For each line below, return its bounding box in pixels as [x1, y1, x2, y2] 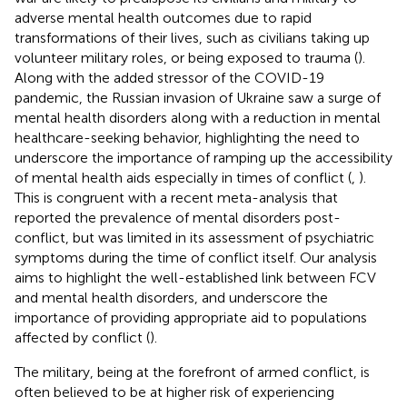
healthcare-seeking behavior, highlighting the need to [15, 128, 360, 146]
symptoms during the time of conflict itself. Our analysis [15, 248, 377, 266]
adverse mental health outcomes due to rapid [15, 8, 312, 26]
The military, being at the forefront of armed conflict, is [15, 362, 370, 381]
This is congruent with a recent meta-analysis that [15, 188, 338, 206]
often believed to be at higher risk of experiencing [15, 382, 334, 401]
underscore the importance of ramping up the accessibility [15, 148, 392, 166]
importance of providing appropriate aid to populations [15, 308, 367, 326]
